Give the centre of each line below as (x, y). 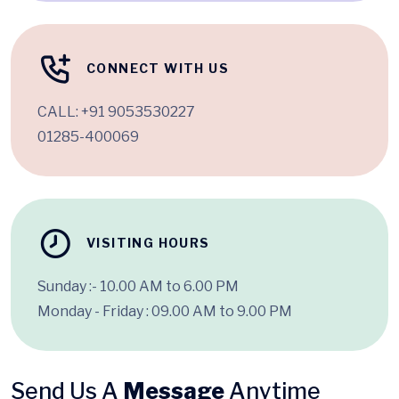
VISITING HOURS (148, 243)
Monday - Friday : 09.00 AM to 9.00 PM (165, 312)
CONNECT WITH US (158, 69)
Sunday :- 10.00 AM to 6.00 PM (138, 287)
